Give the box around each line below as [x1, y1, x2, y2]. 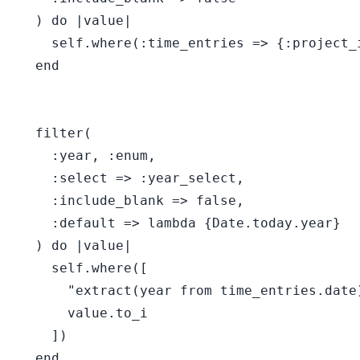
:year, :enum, [19, 148, 156, 163]
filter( [19, 125, 92, 141]
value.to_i [19, 305, 148, 321]
